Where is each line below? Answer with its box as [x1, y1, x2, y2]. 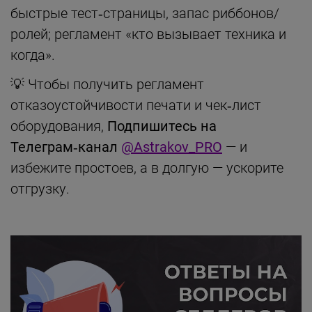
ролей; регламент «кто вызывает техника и [10, 25, 286, 42]
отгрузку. [10, 180, 70, 197]
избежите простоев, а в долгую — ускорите [10, 159, 283, 176]
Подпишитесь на [107, 117, 217, 134]
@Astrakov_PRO [121, 138, 222, 155]
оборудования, [10, 117, 107, 134]
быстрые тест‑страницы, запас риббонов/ [10, 4, 279, 22]
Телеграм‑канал [10, 138, 121, 155]
